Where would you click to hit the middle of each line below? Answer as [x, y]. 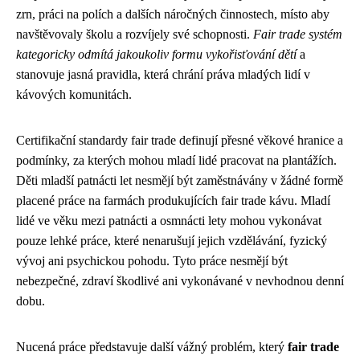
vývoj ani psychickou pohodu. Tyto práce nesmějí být [152, 260]
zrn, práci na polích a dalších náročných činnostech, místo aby [173, 14]
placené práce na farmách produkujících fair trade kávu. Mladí [173, 200]
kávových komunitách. [74, 94]
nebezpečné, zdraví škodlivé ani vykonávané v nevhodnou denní [180, 280]
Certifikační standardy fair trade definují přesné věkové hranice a [180, 140]
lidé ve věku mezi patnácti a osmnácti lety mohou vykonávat [169, 220]
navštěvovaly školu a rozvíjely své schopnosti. [135, 34]
